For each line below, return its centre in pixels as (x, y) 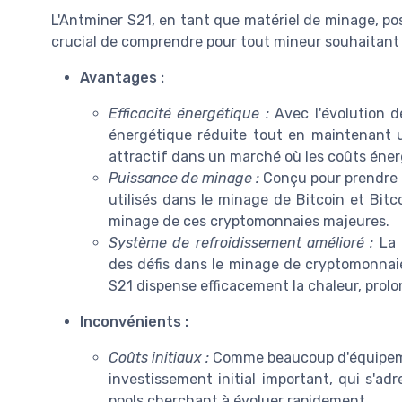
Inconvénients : (134, 321)
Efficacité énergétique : (189, 113)
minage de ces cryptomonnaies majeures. (249, 221)
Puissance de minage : (184, 178)
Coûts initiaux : (159, 357)
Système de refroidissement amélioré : (241, 242)
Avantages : (122, 77)
